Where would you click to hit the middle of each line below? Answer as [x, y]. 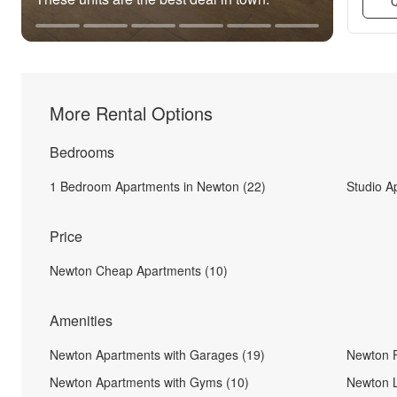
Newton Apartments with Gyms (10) [149, 382]
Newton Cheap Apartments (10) [139, 270]
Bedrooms [82, 152]
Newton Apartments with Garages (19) [157, 354]
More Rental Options [131, 113]
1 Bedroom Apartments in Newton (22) [158, 186]
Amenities [81, 320]
